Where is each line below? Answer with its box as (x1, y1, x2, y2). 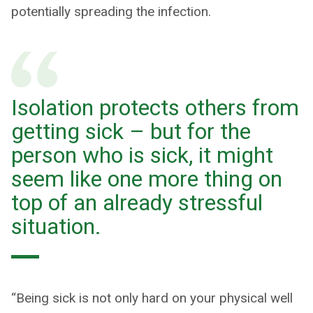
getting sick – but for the (11, 118, 251, 145)
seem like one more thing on (11, 166, 282, 193)
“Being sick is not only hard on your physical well (11, 290, 293, 307)
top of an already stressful (11, 189, 263, 217)
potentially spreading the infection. (11, 3, 211, 20)
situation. (11, 213, 101, 240)
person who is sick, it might (11, 142, 273, 169)
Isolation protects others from (11, 94, 299, 122)
